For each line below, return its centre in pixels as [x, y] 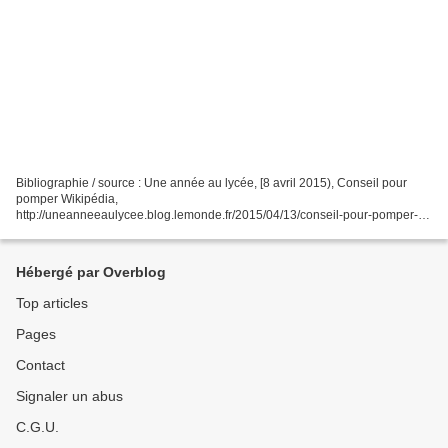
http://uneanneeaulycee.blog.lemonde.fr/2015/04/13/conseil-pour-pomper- [217, 214]
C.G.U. [37, 427]
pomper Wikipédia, [67, 198]
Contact [40, 365]
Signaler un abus [69, 396]
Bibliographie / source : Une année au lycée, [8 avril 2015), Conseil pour [211, 182]
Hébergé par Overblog [91, 272]
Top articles [52, 303]
